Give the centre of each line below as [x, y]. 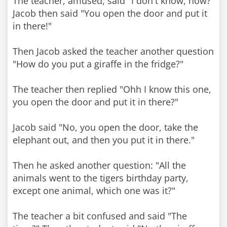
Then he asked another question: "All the [99, 165]
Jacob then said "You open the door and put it [110, 13]
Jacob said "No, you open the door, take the [105, 127]
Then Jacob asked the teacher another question [113, 51]
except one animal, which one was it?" [94, 191]
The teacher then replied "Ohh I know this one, [112, 89]
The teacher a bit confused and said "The [100, 216]
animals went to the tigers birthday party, [101, 178]
